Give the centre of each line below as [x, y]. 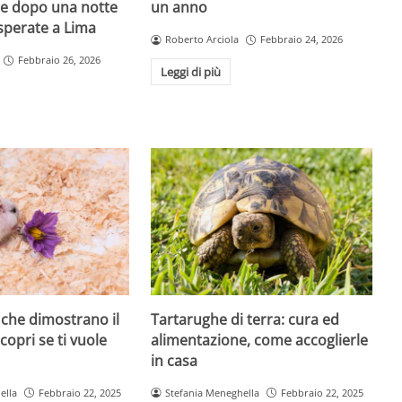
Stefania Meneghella [213, 393]
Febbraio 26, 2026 [59, 60]
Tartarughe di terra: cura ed [245, 320]
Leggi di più [191, 72]
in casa [175, 361]
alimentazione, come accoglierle [260, 341]
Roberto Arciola [202, 39]
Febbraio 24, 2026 [301, 39]
